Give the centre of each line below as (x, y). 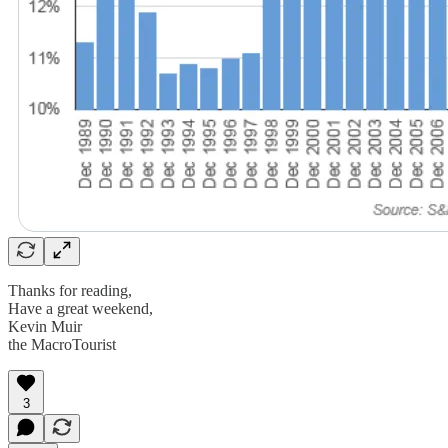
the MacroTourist (62, 344)
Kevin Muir (45, 326)
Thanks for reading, (70, 290)
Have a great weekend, (84, 308)
